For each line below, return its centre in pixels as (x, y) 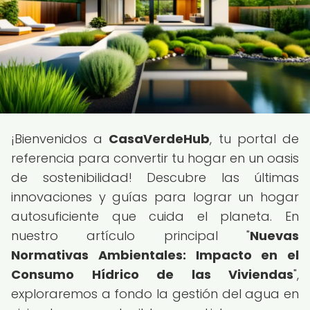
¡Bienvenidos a (60, 139)
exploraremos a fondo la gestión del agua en (155, 294)
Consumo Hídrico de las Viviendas (152, 274)
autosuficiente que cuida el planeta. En (155, 216)
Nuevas (274, 236)
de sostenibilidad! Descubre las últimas (155, 177)
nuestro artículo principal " (130, 236)
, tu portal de (255, 139)
